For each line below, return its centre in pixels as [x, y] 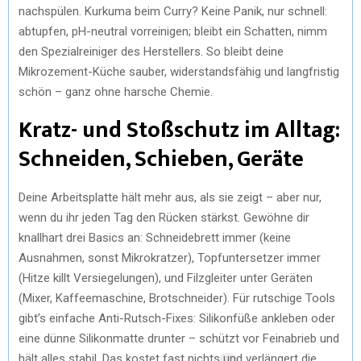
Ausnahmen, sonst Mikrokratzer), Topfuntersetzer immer [170, 257]
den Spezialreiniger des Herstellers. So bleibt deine [151, 51]
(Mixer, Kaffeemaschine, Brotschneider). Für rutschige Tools [177, 298]
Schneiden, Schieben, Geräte [161, 159]
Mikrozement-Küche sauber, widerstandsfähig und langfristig [179, 71]
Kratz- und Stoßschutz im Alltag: [179, 130]
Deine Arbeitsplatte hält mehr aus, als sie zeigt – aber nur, [170, 197]
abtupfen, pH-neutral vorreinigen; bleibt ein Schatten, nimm [173, 31]
